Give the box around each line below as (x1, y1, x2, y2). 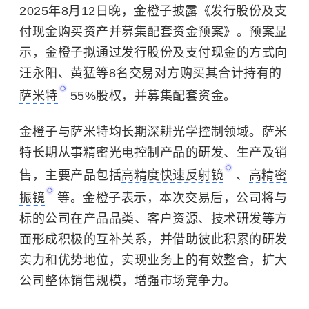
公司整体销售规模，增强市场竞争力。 (19, 274, 237, 288)
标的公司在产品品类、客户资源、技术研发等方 (19, 212, 288, 226)
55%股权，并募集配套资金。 (70, 89, 237, 103)
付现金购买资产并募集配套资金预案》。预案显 (19, 25, 288, 39)
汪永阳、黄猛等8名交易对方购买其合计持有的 (19, 66, 282, 80)
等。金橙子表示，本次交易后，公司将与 (57, 191, 287, 205)
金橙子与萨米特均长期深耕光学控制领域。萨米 (19, 125, 288, 139)
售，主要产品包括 (19, 168, 121, 182)
